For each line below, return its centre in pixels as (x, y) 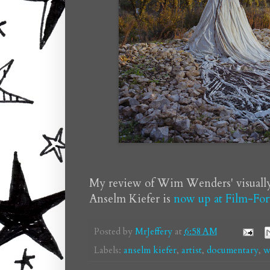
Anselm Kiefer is (131, 199)
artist (191, 250)
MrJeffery (153, 232)
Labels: (108, 250)
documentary (232, 250)
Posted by (114, 232)
